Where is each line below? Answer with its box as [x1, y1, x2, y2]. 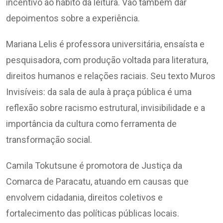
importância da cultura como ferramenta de [6, 118, 177, 129]
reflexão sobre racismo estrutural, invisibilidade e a [6, 103, 205, 113]
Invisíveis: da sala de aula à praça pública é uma [6, 87, 192, 98]
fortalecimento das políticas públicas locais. [6, 208, 179, 219]
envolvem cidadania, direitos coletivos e [6, 192, 163, 203]
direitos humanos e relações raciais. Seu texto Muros [6, 71, 216, 82]
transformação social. [6, 134, 92, 145]
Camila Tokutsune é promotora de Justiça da [6, 160, 182, 171]
